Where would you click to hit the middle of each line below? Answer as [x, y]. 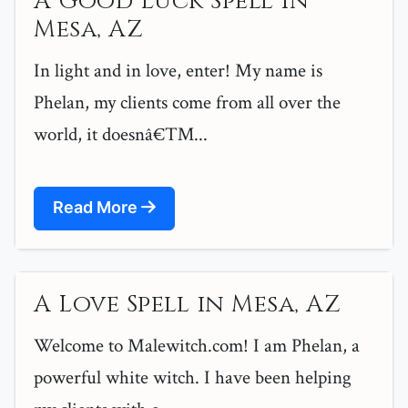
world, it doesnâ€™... [121, 135]
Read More [97, 208]
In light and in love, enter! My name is [178, 71]
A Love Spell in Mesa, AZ [187, 305]
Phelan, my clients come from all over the [187, 103]
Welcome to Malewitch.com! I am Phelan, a [197, 346]
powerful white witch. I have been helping [193, 378]
